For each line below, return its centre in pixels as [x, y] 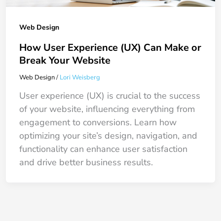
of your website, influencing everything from [107, 109]
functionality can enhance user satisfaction [104, 149]
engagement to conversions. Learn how [98, 123]
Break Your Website [65, 60]
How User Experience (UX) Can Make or [110, 47]
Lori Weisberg [80, 77]
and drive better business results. [86, 163]
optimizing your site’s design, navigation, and [109, 136]
